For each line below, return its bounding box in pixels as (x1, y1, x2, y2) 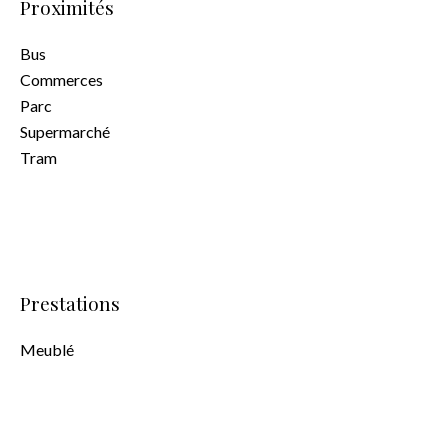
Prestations (20, 291, 120, 316)
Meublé (20, 340, 74, 359)
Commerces (20, 70, 103, 89)
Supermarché (20, 122, 110, 141)
